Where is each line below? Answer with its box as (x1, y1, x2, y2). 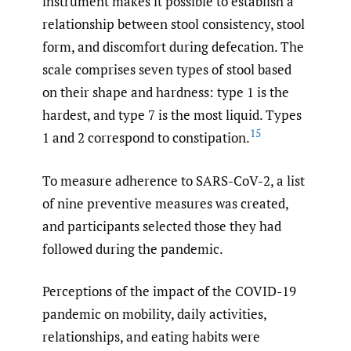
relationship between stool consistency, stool (42, 15, 305, 34)
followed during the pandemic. (42, 239, 223, 258)
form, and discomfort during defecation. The (42, 38, 304, 56)
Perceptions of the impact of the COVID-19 (42, 282, 296, 301)
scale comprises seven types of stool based (42, 60, 291, 79)
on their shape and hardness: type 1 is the (42, 83, 289, 102)
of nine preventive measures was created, (42, 194, 288, 212)
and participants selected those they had (42, 216, 281, 235)
